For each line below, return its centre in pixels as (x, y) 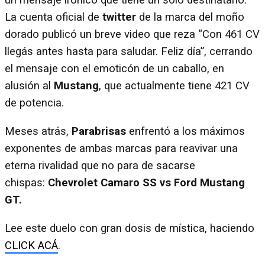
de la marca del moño (190, 17)
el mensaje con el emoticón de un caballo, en (114, 69)
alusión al (29, 86)
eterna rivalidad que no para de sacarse (100, 166)
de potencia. (34, 103)
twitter (119, 17)
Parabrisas (100, 131)
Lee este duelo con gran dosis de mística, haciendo (130, 228)
